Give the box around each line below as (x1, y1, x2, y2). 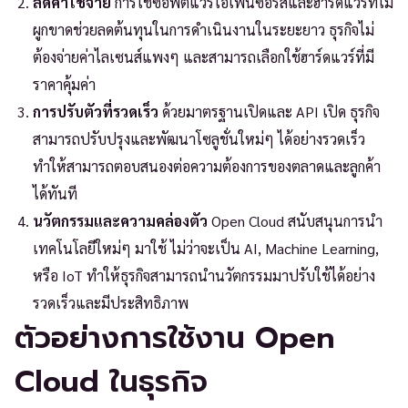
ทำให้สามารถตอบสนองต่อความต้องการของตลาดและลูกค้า (33, 157, 381, 176)
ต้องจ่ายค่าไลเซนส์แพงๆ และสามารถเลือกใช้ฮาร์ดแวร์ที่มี (33, 47, 374, 66)
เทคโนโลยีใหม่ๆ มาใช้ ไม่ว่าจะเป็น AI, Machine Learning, (33, 239, 379, 258)
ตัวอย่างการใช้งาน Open (15, 316, 335, 361)
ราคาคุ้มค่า (33, 75, 96, 94)
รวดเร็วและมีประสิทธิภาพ (33, 293, 189, 312)
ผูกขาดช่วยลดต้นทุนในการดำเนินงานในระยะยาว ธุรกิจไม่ (33, 20, 374, 39)
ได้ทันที (33, 184, 77, 203)
